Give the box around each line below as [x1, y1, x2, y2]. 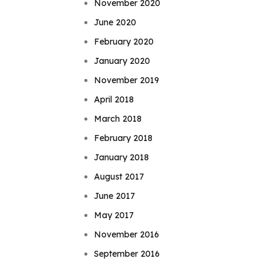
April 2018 [94, 94, 134, 105]
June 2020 [94, 17, 137, 28]
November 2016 [94, 229, 160, 240]
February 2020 [94, 36, 154, 48]
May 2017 [94, 210, 134, 221]
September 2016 [94, 248, 160, 260]
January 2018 [94, 152, 149, 163]
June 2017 [94, 190, 136, 202]
